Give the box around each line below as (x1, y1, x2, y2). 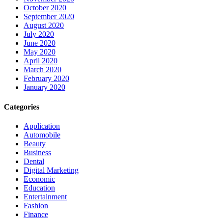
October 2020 (24, 3, 66, 12)
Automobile (24, 130, 60, 139)
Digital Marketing (24, 165, 79, 174)
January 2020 (24, 83, 65, 92)
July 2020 (24, 30, 54, 39)
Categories (4, 102, 39, 111)
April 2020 (24, 56, 57, 65)
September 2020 (24, 12, 74, 21)
